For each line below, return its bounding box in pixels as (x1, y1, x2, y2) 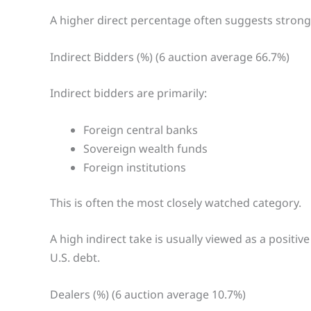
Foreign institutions (83, 159, 186, 175)
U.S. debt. (50, 250, 100, 266)
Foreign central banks (83, 121, 198, 137)
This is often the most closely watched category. (50, 194, 301, 210)
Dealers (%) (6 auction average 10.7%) (50, 286, 246, 302)
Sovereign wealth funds (83, 140, 208, 156)
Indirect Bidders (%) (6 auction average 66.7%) (50, 49, 289, 65)
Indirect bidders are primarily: (50, 85, 207, 101)
